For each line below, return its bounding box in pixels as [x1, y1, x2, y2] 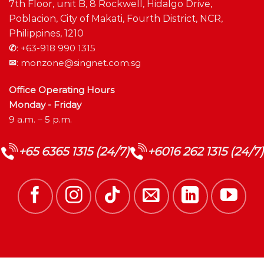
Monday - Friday [9, 98, 81, 110]
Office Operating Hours [9, 84, 114, 95]
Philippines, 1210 [9, 28, 84, 39]
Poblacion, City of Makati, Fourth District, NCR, [9, 13, 223, 25]
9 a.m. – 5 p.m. [9, 113, 72, 125]
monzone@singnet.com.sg [21, 57, 141, 69]
